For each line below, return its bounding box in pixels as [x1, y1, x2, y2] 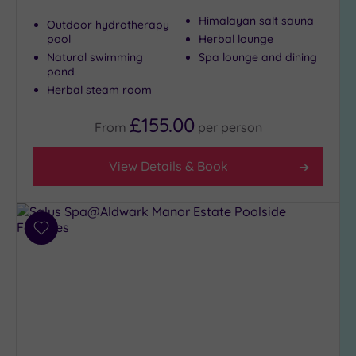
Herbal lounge [199, 32, 273, 47]
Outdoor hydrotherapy [47, 17, 169, 33]
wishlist [40, 258, 84, 275]
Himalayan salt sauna [199, 14, 314, 29]
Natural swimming [47, 50, 143, 65]
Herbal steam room [47, 83, 152, 98]
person [220, 119, 262, 136]
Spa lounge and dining [199, 50, 317, 65]
